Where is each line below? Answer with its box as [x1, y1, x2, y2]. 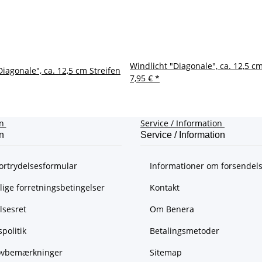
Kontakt [150, 182, 180, 194]
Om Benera [150, 204, 194, 215]
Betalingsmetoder [150, 225, 219, 237]
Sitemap [150, 247, 182, 258]
